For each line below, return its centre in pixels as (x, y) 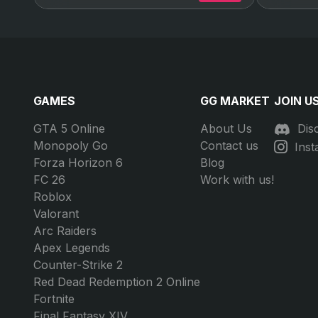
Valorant (56, 214)
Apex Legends (72, 248)
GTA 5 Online (69, 128)
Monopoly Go (71, 146)
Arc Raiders (65, 231)
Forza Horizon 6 (78, 163)
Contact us (229, 146)
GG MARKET (235, 101)
